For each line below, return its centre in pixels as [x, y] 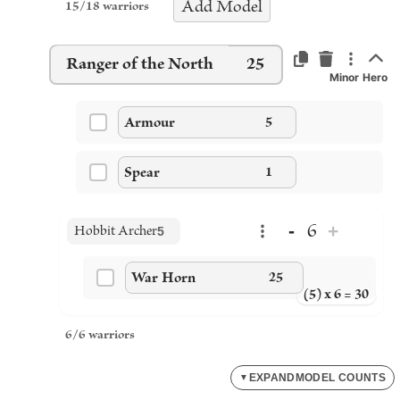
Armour [150, 122]
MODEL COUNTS [340, 378]
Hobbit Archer [116, 231]
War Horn [163, 278]
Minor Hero [358, 77]
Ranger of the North [139, 64]
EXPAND [272, 378]
